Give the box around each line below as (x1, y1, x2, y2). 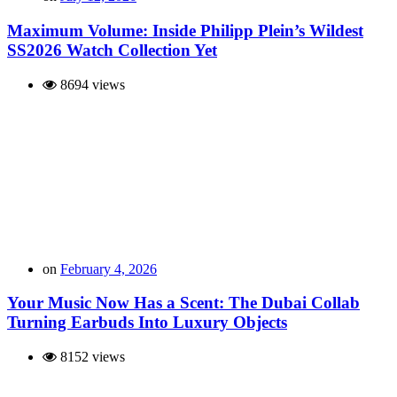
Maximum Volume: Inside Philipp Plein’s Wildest (7, 20, 363, 40)
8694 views (57, 76, 125, 92)
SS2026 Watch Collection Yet (7, 40, 217, 59)
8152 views (57, 349, 125, 365)
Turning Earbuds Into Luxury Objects (7, 313, 287, 332)
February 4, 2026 (60, 261, 157, 276)
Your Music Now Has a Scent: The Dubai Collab (7, 293, 360, 313)
